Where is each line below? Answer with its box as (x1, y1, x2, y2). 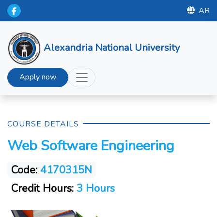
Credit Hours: (11, 181, 74, 196)
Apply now (19, 72, 56, 82)
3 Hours (74, 181, 115, 196)
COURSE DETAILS (7, 119, 79, 129)
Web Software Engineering (7, 136, 174, 155)
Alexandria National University (44, 41, 180, 54)
